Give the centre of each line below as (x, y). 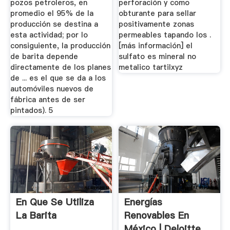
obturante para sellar (158, 13)
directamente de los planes (60, 67)
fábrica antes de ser (47, 99)
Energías (143, 202)
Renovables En (157, 216)
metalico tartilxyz (151, 67)
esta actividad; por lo (49, 35)
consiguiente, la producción (60, 45)
